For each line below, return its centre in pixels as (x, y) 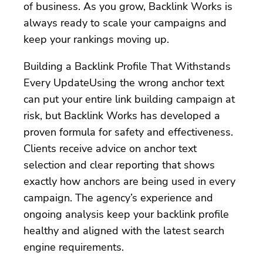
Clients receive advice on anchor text (110, 148)
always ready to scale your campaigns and (125, 23)
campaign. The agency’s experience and (118, 198)
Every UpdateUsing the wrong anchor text (124, 82)
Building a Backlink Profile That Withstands (127, 66)
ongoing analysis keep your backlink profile (126, 214)
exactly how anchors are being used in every (129, 181)
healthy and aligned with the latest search (124, 230)
